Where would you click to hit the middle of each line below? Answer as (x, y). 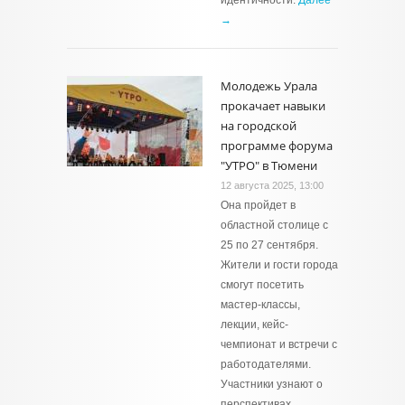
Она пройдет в (258, 205)
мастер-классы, (260, 305)
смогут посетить (262, 285)
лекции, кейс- (254, 325)
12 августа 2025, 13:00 (272, 185)
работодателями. (266, 364)
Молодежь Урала (269, 86)
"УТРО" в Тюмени (269, 165)
